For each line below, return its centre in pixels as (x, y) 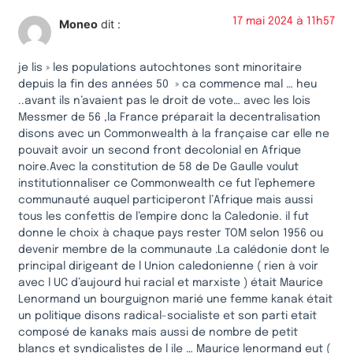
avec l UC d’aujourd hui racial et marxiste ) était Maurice (171, 282)
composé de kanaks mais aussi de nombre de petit (158, 332)
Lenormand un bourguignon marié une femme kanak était (175, 299)
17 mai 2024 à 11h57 (284, 21)
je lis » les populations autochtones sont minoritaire (160, 67)
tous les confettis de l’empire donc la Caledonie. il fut (163, 216)
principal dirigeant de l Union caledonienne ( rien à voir (168, 266)
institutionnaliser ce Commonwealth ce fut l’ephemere (167, 183)
